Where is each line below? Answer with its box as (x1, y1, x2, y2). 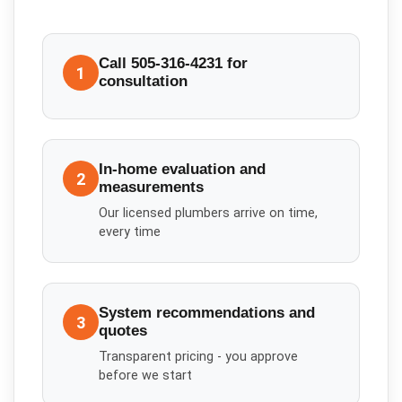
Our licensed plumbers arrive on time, (99, 205, 319, 221)
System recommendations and (99, 304, 316, 322)
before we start (99, 367, 193, 383)
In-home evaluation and (99, 161, 267, 179)
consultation (99, 73, 188, 91)
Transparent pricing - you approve (99, 348, 299, 364)
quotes (99, 322, 148, 340)
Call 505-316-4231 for (99, 55, 249, 73)
